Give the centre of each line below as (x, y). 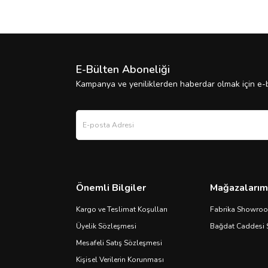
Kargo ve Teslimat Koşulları (122, 209)
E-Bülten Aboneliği (123, 69)
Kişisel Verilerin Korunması (120, 260)
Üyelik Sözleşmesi (106, 226)
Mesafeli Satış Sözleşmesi (119, 243)
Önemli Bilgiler (111, 188)
